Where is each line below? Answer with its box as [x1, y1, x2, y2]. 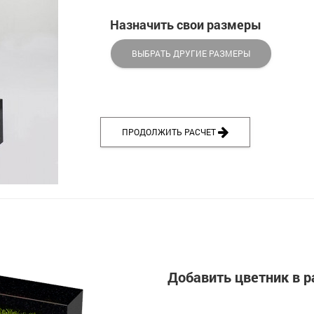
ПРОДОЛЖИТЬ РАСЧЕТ [121, 126, 218, 137]
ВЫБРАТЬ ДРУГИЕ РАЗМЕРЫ [131, 48, 250, 59]
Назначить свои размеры [109, 16, 261, 33]
